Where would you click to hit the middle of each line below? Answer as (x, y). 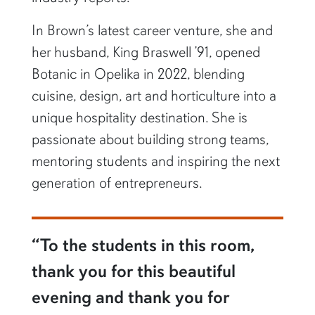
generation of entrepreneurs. (117, 182)
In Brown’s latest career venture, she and (152, 30)
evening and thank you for (130, 297)
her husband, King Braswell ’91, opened (146, 52)
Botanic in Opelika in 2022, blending (138, 73)
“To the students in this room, (142, 245)
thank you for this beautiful (133, 271)
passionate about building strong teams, (150, 139)
